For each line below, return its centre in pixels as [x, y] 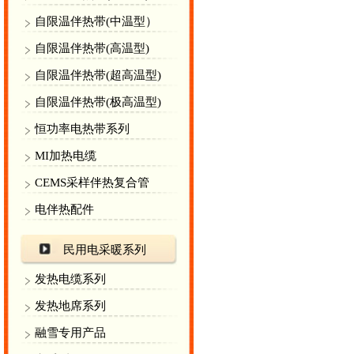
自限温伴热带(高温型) [92, 48]
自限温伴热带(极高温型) [98, 102]
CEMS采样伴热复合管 [92, 182]
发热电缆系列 [70, 279]
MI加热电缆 [66, 155]
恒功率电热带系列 [82, 128]
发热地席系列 [70, 305]
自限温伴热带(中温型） [96, 21]
